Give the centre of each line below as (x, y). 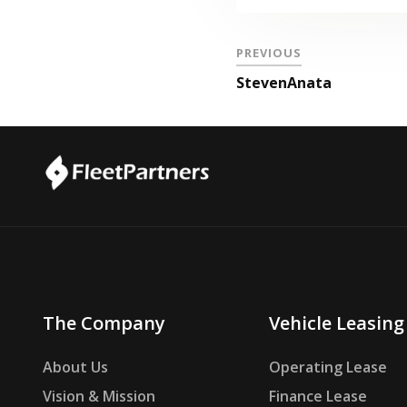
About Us (75, 367)
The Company (104, 323)
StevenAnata (284, 83)
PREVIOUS (269, 53)
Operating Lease (328, 367)
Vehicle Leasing (336, 323)
